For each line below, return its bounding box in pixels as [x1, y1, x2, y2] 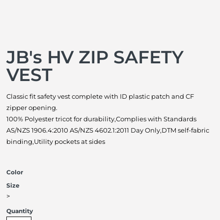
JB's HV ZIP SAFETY [6, 46, 184, 68]
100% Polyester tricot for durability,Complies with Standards [6, 115, 196, 123]
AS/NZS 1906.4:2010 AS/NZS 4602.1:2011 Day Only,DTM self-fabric [6, 126, 209, 134]
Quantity [6, 207, 33, 215]
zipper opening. [6, 104, 57, 111]
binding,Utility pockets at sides [6, 137, 105, 145]
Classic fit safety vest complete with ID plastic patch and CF [6, 92, 194, 100]
